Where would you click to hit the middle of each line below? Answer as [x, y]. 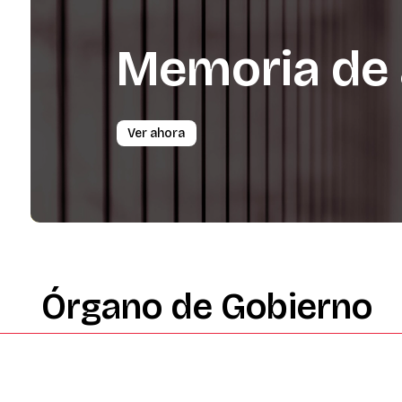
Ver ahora [157, 133]
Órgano [101, 307]
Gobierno [296, 307]
